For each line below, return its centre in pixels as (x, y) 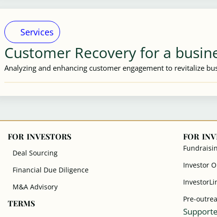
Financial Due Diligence (51, 170)
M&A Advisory (35, 187)
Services (37, 32)
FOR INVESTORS (39, 137)
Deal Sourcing (35, 153)
